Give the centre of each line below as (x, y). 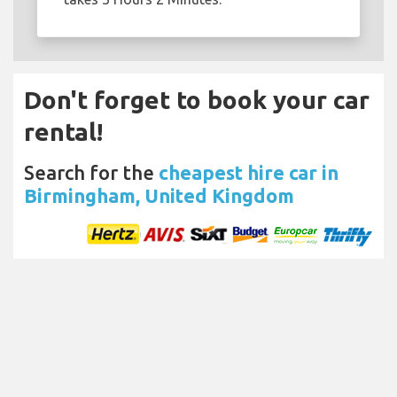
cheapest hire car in (249, 172)
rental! (63, 131)
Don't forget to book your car (197, 99)
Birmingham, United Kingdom (159, 195)
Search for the (91, 172)
